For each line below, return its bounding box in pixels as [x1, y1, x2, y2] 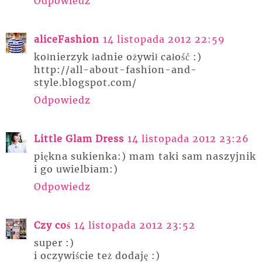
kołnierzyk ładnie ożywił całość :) [34, 51, 202, 63]
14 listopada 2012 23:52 [74, 219, 195, 232]
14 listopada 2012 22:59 [103, 33, 225, 46]
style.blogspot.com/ [34, 77, 137, 89]
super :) [34, 237, 74, 249]
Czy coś [34, 219, 71, 232]
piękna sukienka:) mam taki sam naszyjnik [34, 150, 256, 163]
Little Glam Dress [34, 133, 124, 145]
